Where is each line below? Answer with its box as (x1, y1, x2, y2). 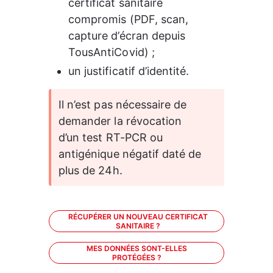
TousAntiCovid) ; (68, 46, 155, 58)
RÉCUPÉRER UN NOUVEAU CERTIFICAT (68, 212, 208, 221)
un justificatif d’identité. (68, 65, 190, 77)
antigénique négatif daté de (58, 147, 205, 160)
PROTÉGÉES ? (112, 253, 161, 262)
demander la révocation (58, 115, 185, 127)
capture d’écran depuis (68, 29, 189, 42)
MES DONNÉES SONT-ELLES (86, 244, 187, 253)
